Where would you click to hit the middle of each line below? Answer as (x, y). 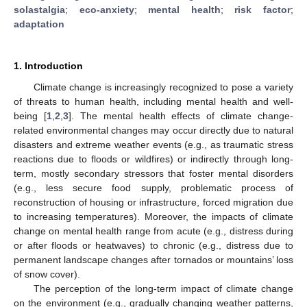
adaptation (39, 24)
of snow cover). (47, 274)
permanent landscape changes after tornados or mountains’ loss (153, 259)
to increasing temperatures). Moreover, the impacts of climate (153, 216)
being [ (30, 115)
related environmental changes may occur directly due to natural (153, 130)
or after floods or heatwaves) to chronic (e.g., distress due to (153, 245)
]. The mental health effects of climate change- (181, 115)
